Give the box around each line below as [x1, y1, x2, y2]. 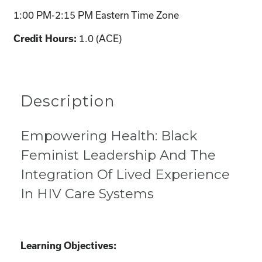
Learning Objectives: [20, 240, 116, 251]
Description [20, 91, 115, 110]
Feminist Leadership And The [20, 146, 216, 163]
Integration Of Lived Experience [20, 166, 230, 182]
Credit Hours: [13, 33, 79, 44]
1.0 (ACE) [79, 32, 122, 44]
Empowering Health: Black [20, 127, 197, 144]
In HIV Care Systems [20, 185, 154, 202]
